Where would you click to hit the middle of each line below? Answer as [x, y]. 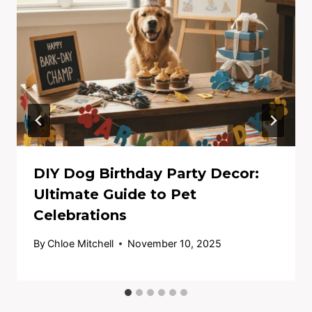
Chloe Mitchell [81, 244]
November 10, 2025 [175, 244]
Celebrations [80, 215]
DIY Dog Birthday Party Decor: [146, 173]
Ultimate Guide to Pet [115, 194]
